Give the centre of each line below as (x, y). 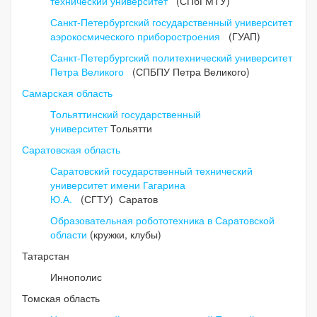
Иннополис (77, 277)
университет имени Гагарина (118, 185)
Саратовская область (71, 150)
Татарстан (46, 256)
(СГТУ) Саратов (118, 199)
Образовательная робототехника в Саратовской (162, 220)
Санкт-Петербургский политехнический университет (171, 58)
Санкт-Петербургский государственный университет (171, 22)
